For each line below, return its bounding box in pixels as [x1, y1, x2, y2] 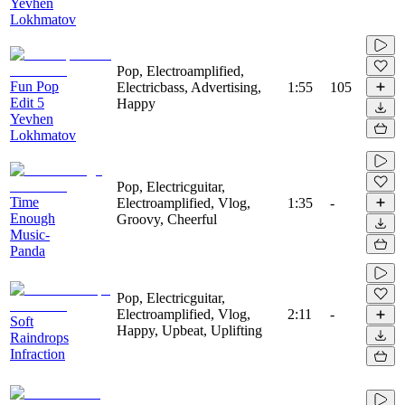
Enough [10, 210, 55, 226]
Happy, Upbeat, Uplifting [117, 322, 262, 338]
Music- [10, 226, 50, 242]
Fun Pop [10, 78, 59, 94]
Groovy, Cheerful [117, 211, 217, 227]
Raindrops [10, 329, 69, 345]
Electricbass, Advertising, [117, 79, 261, 95]
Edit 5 [10, 94, 44, 110]
